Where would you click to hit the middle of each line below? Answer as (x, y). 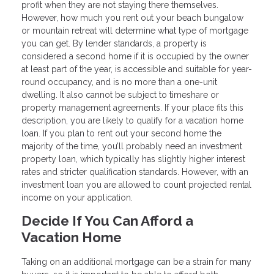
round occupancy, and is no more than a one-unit (119, 82)
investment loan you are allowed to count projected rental (136, 184)
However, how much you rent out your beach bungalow (132, 17)
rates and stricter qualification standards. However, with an (135, 172)
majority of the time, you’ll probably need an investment (132, 146)
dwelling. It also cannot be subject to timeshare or (120, 94)
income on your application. (77, 197)
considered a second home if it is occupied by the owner (135, 56)
